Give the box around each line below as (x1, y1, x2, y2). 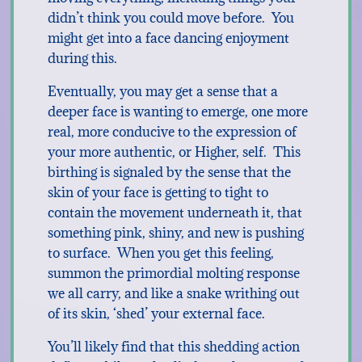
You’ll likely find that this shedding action (47, 338, 300, 356)
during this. (47, 49, 117, 67)
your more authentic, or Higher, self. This (47, 143, 301, 161)
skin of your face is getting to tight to (47, 183, 268, 201)
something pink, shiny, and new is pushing (47, 224, 304, 242)
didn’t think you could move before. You (47, 9, 294, 27)
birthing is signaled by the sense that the (47, 163, 291, 181)
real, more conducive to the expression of (47, 123, 297, 141)
